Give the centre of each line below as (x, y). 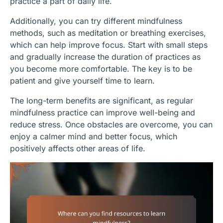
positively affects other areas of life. (78, 148)
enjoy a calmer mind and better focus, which (94, 136)
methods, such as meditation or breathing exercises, (108, 33)
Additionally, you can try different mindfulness (96, 21)
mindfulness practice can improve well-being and (103, 112)
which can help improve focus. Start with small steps (109, 45)
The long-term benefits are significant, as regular (102, 100)
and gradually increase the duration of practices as (105, 56)
